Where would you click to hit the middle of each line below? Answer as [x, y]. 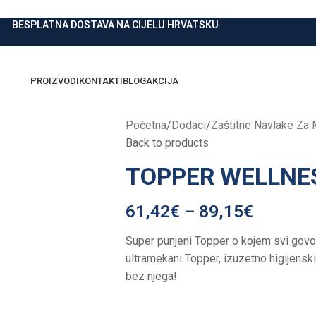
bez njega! [151, 276]
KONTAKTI [101, 81]
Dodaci [188, 125]
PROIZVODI [55, 81]
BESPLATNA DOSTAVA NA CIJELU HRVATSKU [115, 25]
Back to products [167, 143]
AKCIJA [162, 81]
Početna [146, 125]
